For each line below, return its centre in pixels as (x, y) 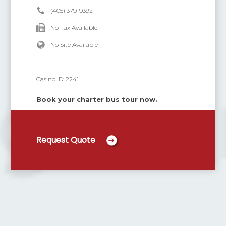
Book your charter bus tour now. (97, 99)
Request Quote (66, 140)
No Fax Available (74, 27)
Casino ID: (51, 79)
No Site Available (74, 45)
